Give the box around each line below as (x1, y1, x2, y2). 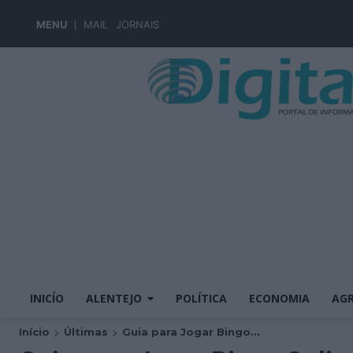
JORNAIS (116, 18, 159, 31)
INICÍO (30, 291, 64, 306)
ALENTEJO (86, 291, 142, 306)
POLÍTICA (176, 291, 227, 306)
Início (19, 325, 50, 338)
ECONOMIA (249, 291, 310, 306)
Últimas (64, 325, 108, 338)
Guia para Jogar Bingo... (122, 325, 260, 338)
